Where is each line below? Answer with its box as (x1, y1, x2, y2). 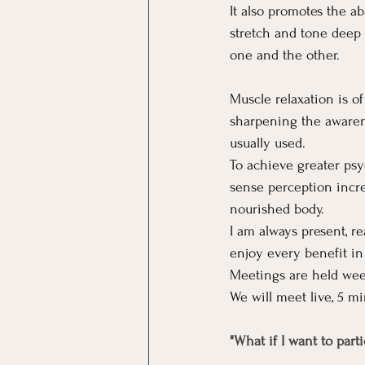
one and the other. (230, 47, 340, 64)
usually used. (230, 135, 310, 152)
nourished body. (230, 201, 324, 218)
